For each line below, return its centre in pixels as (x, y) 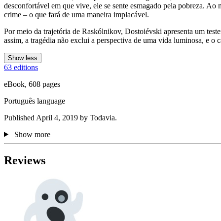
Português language (35, 101)
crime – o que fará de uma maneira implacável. (76, 14)
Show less (23, 58)
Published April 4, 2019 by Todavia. (60, 117)
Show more (32, 134)
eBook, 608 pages (32, 84)
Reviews (25, 160)
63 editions (21, 67)
